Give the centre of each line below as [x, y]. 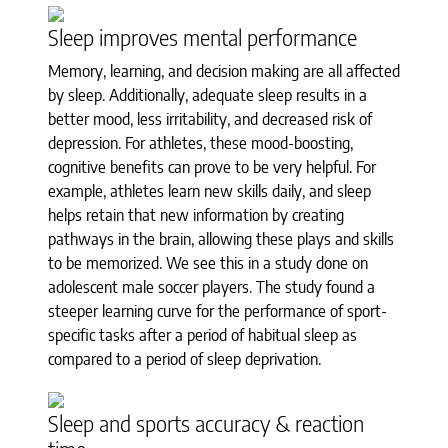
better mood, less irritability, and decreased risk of [210, 118]
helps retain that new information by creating [196, 214]
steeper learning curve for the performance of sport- [217, 310]
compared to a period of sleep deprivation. [184, 358]
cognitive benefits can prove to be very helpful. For [212, 166]
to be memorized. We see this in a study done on [208, 262]
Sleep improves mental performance [202, 37]
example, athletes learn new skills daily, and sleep [209, 190]
